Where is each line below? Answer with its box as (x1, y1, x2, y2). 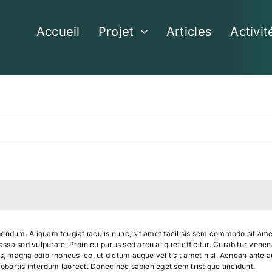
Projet (98, 24, 134, 39)
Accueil (36, 24, 80, 39)
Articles (166, 24, 212, 39)
